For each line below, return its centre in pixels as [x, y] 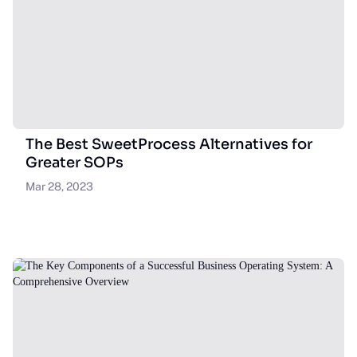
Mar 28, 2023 [59, 186]
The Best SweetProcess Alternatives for [169, 144]
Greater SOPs [75, 163]
